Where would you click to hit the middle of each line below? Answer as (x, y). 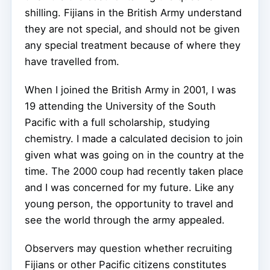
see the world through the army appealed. (125, 220)
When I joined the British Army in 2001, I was (130, 89)
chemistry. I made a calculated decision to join (134, 138)
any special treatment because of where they (133, 45)
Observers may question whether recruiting (128, 248)
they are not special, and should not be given (132, 29)
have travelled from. (72, 61)
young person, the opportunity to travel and (129, 203)
